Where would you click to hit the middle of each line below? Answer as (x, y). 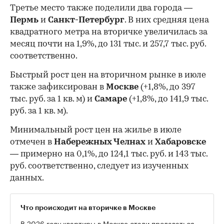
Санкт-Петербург (85, 20)
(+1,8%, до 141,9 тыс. (167, 99)
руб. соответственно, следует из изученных (99, 166)
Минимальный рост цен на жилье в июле (96, 130)
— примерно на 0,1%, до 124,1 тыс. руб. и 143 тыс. (109, 154)
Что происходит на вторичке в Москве (88, 207)
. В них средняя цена (167, 20)
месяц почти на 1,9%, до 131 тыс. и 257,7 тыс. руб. (108, 44)
